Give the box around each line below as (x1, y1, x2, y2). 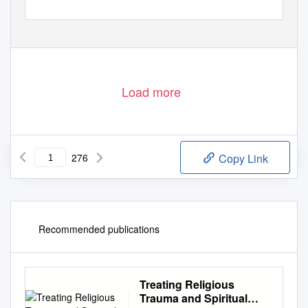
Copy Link (216, 151, 268, 167)
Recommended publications (38, 222, 159, 236)
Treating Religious (140, 276, 234, 293)
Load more (122, 82, 181, 101)
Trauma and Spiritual (140, 290, 247, 307)
